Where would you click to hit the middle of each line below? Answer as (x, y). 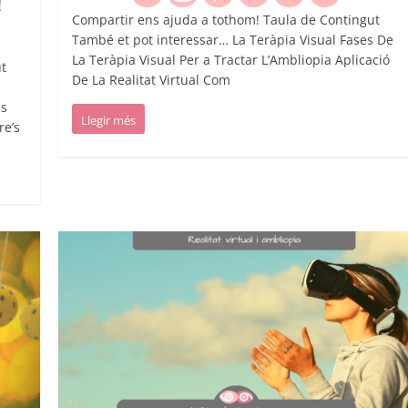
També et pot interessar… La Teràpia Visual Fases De (233, 40)
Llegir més (109, 121)
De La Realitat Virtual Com (152, 80)
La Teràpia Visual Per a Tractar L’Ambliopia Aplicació (231, 60)
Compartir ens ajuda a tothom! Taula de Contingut (226, 20)
